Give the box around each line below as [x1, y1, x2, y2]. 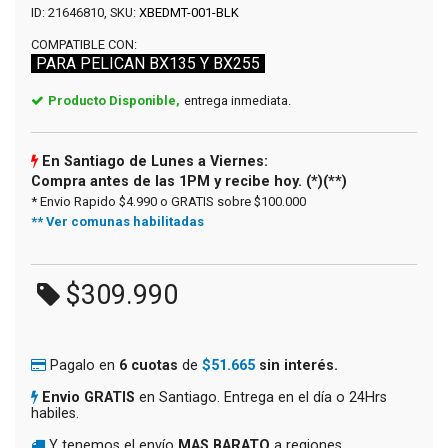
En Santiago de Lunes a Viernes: [38, 152, 268, 170]
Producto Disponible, [48, 92, 180, 108]
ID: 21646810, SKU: [31, 4, 139, 20]
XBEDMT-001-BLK [139, 4, 239, 20]
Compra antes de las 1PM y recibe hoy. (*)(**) [31, 172, 347, 190]
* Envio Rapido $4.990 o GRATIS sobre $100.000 [31, 193, 306, 209]
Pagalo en [50, 356, 119, 374]
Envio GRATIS [42, 388, 135, 406]
